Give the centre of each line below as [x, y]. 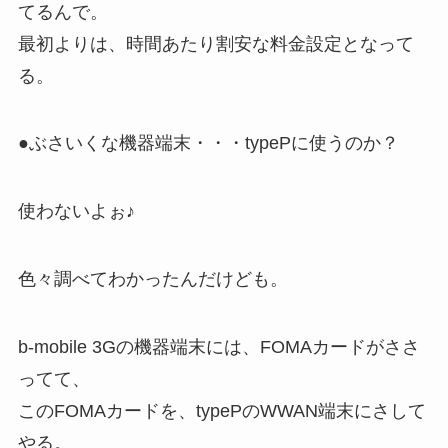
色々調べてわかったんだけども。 [152, 279]
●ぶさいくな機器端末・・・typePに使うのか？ [208, 143]
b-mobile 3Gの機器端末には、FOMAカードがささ [218, 346]
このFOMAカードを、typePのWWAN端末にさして [221, 410]
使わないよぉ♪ [76, 211]
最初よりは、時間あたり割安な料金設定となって [215, 43]
